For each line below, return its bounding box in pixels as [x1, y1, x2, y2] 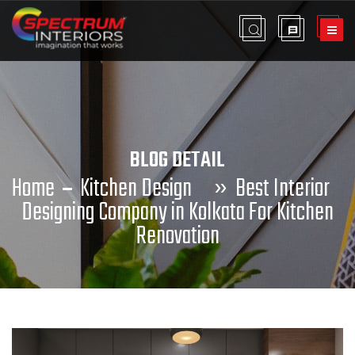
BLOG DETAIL [130, 143, 225, 177]
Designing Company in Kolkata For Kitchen [21, 193, 334, 233]
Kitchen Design [80, 169, 192, 209]
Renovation [136, 216, 219, 257]
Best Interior [235, 169, 330, 209]
